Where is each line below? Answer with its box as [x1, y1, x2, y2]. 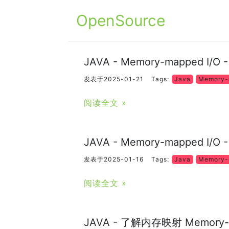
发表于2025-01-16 [84, 155, 144, 163]
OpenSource [76, 11, 166, 30]
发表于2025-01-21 [84, 75, 144, 83]
